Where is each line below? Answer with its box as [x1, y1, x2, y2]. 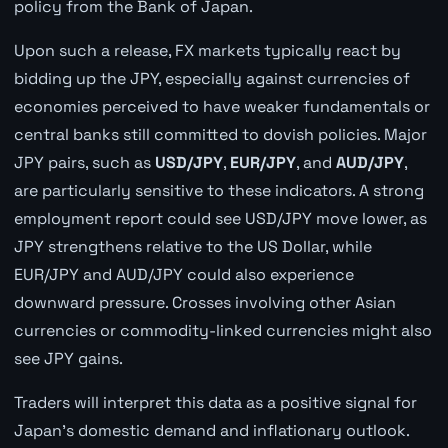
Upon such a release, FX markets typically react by [13, 39, 401, 61]
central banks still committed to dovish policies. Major [13, 123, 427, 145]
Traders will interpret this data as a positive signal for [13, 391, 417, 413]
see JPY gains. [13, 347, 123, 369]
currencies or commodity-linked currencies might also [13, 319, 432, 341]
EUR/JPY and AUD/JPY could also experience [13, 263, 354, 285]
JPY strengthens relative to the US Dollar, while [13, 235, 372, 257]
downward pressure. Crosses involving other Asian [13, 291, 396, 313]
